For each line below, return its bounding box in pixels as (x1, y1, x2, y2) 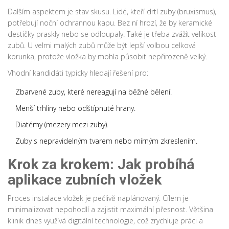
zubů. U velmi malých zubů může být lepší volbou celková (8, 40, 196, 51)
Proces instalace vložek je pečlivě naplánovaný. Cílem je (8, 193, 189, 203)
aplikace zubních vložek (8, 171, 162, 189)
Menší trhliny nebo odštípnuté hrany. (15, 103, 135, 113)
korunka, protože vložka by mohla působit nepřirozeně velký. (8, 52, 207, 62)
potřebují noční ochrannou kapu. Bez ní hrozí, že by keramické (8, 18, 212, 28)
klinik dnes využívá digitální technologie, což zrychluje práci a (8, 216, 203, 226)
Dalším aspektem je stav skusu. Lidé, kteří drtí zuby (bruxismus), (8, 7, 216, 17)
